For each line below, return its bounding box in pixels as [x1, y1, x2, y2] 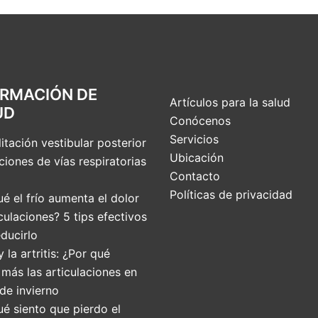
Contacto [170, 169, 220, 184]
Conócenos [170, 114, 231, 128]
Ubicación [170, 150, 224, 165]
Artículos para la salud [170, 95, 290, 110]
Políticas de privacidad [170, 187, 292, 202]
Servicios [170, 132, 219, 147]
